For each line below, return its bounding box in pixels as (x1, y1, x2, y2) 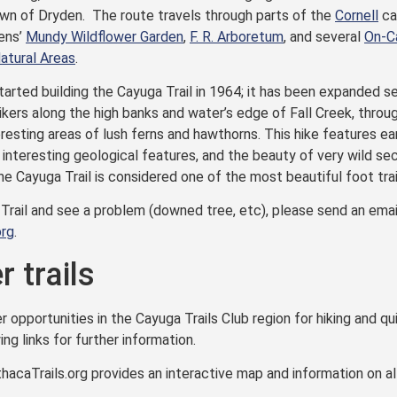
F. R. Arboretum (190, 27, 284, 45)
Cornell (335, 6, 378, 24)
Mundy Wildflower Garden (26, 27, 183, 45)
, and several (284, 27, 364, 45)
